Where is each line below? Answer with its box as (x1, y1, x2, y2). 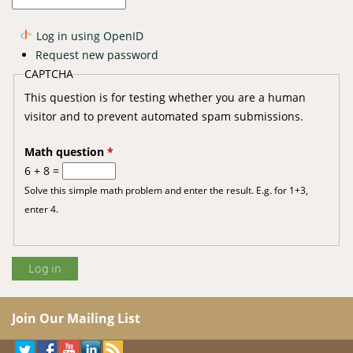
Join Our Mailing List (12, 309, 140, 327)
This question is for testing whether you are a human (24, 90, 306, 106)
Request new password (35, 47, 158, 62)
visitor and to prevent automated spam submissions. (24, 109, 303, 124)
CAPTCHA (24, 66, 73, 81)
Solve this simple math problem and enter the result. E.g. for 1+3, (24, 184, 308, 197)
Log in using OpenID (36, 28, 143, 43)
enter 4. (24, 203, 58, 216)
